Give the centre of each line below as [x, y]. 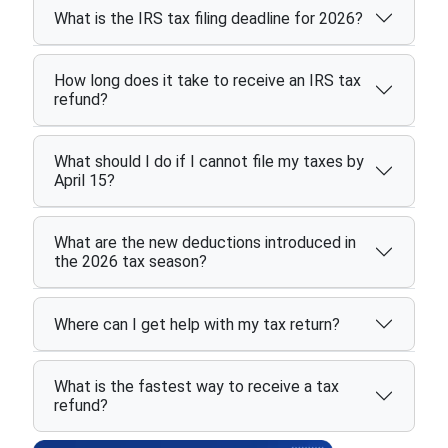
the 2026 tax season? [130, 261]
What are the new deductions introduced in [204, 242]
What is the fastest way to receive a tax [196, 386]
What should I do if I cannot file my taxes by [208, 161]
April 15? [84, 180]
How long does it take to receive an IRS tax [207, 80]
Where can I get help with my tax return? [196, 324]
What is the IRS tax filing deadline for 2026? [208, 18]
